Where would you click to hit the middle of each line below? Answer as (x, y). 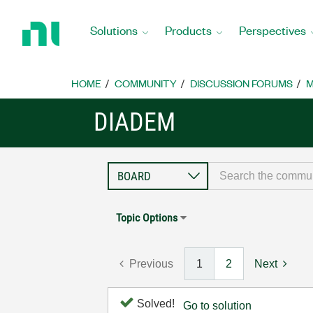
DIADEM (135, 122)
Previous (152, 264)
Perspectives (272, 30)
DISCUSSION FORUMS (241, 83)
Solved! (155, 304)
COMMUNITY (146, 83)
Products (188, 30)
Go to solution (218, 306)
